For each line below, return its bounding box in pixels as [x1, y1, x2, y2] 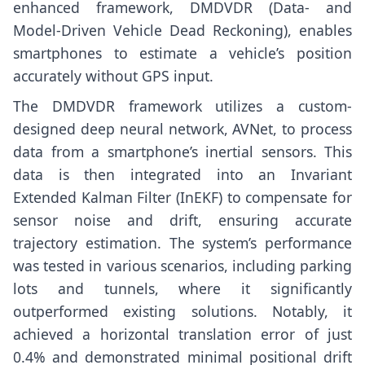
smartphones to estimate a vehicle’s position [13, 43, 352, 63]
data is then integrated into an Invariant [13, 164, 352, 184]
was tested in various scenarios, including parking [13, 255, 352, 275]
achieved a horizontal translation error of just [13, 323, 352, 344]
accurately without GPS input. [13, 66, 213, 86]
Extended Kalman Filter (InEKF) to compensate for [13, 187, 352, 207]
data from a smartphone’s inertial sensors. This [13, 141, 352, 161]
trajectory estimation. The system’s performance [13, 232, 352, 253]
